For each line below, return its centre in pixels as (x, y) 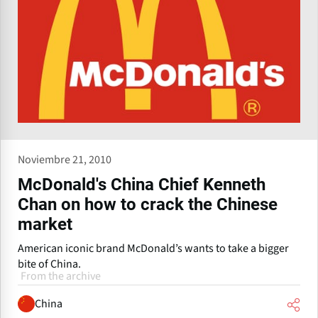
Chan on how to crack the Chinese (148, 205)
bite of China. (49, 264)
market (45, 225)
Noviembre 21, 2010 (65, 160)
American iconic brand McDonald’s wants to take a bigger (153, 249)
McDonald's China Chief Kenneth (142, 185)
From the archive (61, 276)
